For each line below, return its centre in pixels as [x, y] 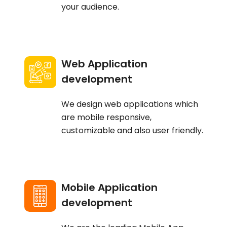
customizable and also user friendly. [132, 130]
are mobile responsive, [106, 117]
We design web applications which [129, 104]
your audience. [90, 7]
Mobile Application [109, 187]
